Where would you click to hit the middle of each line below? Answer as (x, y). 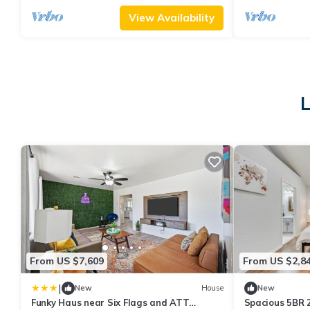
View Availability (171, 18)
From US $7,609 (67, 261)
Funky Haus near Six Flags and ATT (110, 302)
